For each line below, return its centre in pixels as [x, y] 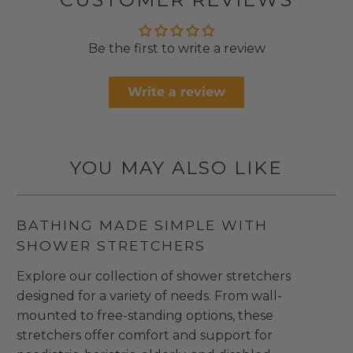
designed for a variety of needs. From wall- [150, 296]
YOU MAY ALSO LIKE [176, 167]
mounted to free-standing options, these [145, 316]
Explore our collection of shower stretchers [154, 277]
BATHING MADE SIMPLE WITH [143, 225]
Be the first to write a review [176, 48]
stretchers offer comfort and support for [145, 336]
